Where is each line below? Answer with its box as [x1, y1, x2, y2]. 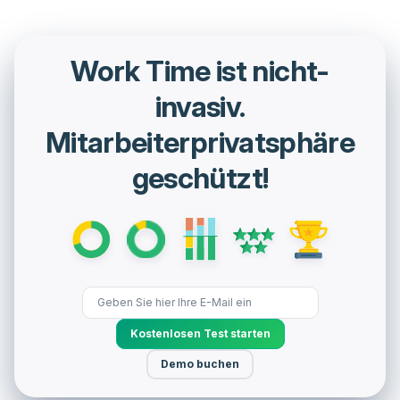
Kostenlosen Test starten [129, 327, 271, 341]
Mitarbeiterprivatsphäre [45, 124, 355, 160]
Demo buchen [161, 357, 239, 371]
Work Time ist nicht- [71, 53, 329, 88]
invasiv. [154, 88, 246, 124]
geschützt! [131, 160, 269, 196]
